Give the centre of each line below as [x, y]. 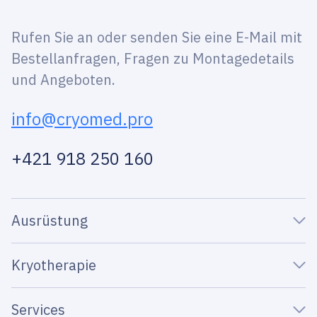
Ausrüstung [50, 220]
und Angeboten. [63, 79]
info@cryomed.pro [82, 119]
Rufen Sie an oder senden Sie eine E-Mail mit [157, 37]
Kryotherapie [54, 265]
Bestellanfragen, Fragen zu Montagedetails [153, 58]
